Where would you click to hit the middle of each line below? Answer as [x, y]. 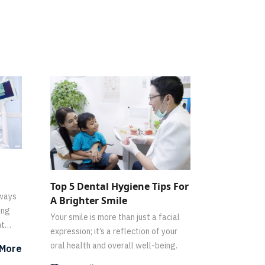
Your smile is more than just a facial [115, 217]
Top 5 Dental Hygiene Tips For [119, 186]
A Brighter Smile [89, 200]
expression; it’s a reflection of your [114, 231]
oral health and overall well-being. [114, 245]
